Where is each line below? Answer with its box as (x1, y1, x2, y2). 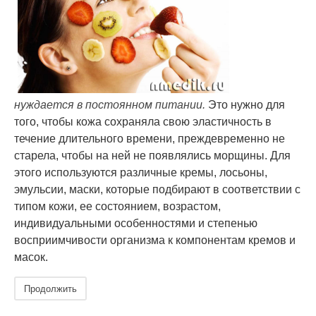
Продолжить (24, 281, 77, 295)
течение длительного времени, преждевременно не (14, 133, 285, 145)
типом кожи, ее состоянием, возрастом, (14, 200, 221, 212)
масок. (14, 251, 48, 263)
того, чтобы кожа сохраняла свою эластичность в (14, 116, 272, 128)
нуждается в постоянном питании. (14, 99, 205, 111)
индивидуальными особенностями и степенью (14, 217, 257, 229)
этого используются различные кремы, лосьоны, (14, 166, 267, 178)
